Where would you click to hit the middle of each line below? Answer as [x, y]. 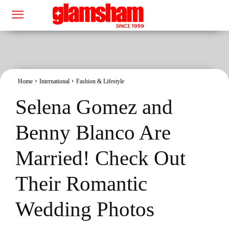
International [54, 81]
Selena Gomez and [94, 107]
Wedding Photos [85, 209]
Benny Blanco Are [93, 132]
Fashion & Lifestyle [100, 81]
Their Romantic [81, 183]
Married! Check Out [100, 158]
